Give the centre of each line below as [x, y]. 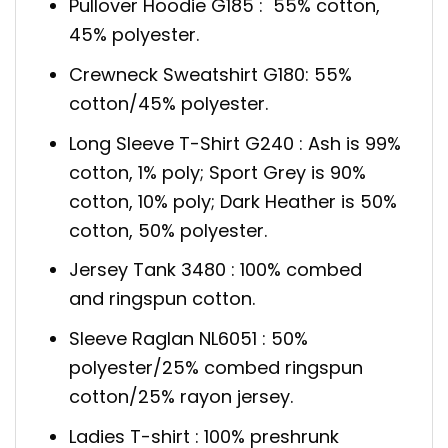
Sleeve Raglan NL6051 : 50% [189, 339]
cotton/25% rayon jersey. [181, 397]
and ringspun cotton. [162, 299]
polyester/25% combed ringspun [216, 368]
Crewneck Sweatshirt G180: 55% [211, 74]
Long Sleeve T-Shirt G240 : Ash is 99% [235, 143]
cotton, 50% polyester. [168, 230]
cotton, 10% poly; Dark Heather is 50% [233, 201]
